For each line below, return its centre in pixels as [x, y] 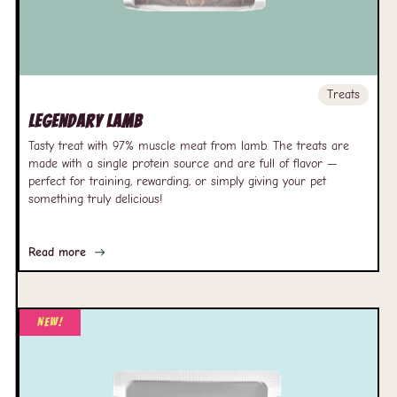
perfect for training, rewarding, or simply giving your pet [177, 181]
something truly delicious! [95, 199]
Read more [57, 252]
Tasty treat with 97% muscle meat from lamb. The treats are [189, 146]
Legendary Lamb [85, 121]
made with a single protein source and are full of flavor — [183, 163]
